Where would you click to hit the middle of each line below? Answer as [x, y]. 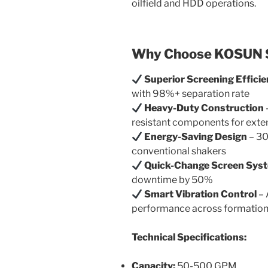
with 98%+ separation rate [191, 94]
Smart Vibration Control [201, 194]
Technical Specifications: [189, 237]
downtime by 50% [172, 180]
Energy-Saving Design [196, 137]
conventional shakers [179, 151]
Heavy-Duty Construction [204, 108]
